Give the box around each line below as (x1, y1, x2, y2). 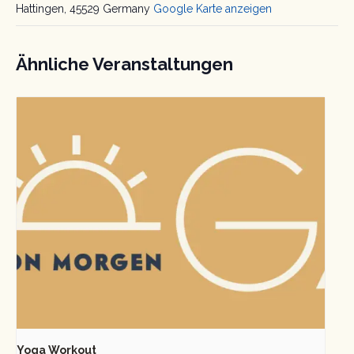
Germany (103, 2, 150, 16)
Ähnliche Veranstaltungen (16, 54, 233, 75)
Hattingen (16, 2, 64, 16)
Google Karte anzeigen (153, 2, 272, 16)
